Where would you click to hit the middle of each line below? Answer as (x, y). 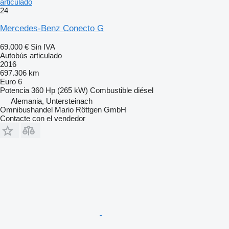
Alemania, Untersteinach (52, 101)
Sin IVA (43, 47)
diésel (144, 90)
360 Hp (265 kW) (60, 90)
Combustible (111, 90)
